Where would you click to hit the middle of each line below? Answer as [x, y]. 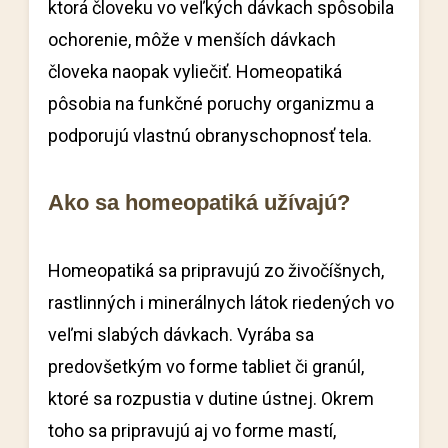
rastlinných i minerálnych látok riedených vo [221, 302]
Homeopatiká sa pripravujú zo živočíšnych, [216, 270]
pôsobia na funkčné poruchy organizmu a [211, 103]
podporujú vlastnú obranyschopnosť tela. [210, 135]
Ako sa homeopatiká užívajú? [199, 202]
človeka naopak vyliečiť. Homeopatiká [195, 71]
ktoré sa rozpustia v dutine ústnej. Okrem [211, 398]
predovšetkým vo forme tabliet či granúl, [206, 366]
